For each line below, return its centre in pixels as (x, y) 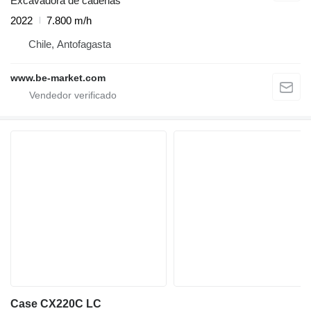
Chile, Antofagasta (70, 44)
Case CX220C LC (56, 303)
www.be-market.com (58, 77)
